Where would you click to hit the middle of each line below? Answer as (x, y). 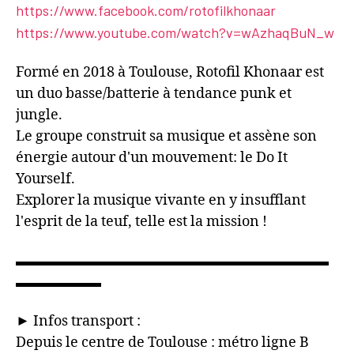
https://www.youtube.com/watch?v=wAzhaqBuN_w (175, 32)
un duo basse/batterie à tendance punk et (154, 94)
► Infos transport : (78, 322)
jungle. (39, 115)
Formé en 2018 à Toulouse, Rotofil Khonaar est (170, 73)
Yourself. (45, 179)
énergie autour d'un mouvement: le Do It (152, 158)
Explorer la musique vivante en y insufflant (161, 201)
